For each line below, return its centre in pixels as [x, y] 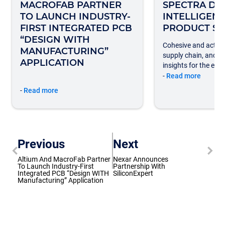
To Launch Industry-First [56, 166]
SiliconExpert [133, 173]
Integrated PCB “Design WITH [63, 173]
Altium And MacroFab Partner [64, 159]
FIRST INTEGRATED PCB [76, 28]
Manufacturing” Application [61, 180]
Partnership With [139, 166]
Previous [41, 144]
